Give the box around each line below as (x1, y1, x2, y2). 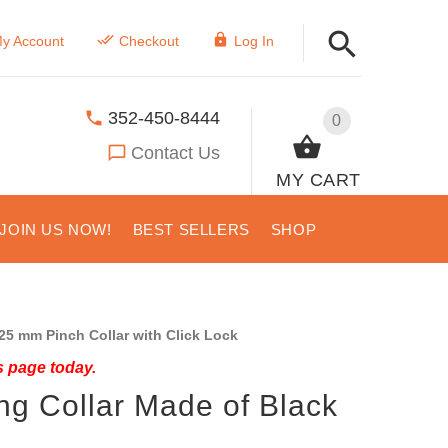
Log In (233, 33, 274, 49)
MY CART (276, 169, 361, 190)
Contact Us (131, 142, 221, 163)
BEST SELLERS (132, 221, 250, 238)
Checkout (118, 33, 179, 49)
